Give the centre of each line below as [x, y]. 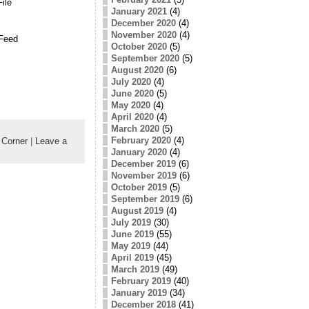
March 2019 [135, 269]
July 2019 [131, 222]
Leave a [51, 141]
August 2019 [137, 210]
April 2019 [132, 257]
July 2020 [131, 81]
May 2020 [130, 105]
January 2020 [139, 152]
